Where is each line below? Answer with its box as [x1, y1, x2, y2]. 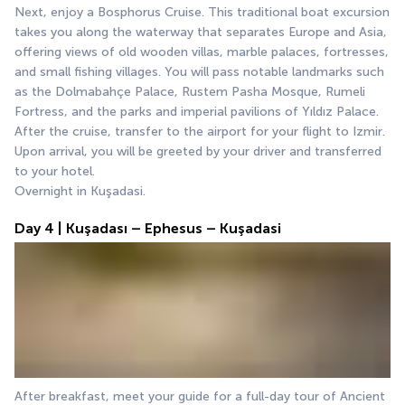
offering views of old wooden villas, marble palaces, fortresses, [14, 44, 389, 61]
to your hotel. [14, 164, 95, 180]
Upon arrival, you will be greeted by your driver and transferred [14, 144, 381, 160]
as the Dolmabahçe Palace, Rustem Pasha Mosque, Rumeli [14, 84, 365, 100]
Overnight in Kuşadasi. [14, 184, 146, 200]
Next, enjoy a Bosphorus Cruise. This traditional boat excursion [14, 5, 390, 21]
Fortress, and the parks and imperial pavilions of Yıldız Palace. [14, 104, 379, 120]
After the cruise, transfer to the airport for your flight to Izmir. [14, 124, 385, 140]
